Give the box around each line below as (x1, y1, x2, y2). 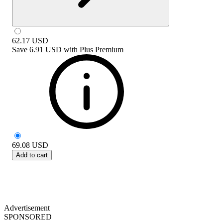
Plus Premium (80, 45, 123, 54)
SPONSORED (4, 212, 52, 221)
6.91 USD (29, 45, 62, 54)
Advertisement (4, 203, 50, 212)
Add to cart (16, 151, 48, 159)
